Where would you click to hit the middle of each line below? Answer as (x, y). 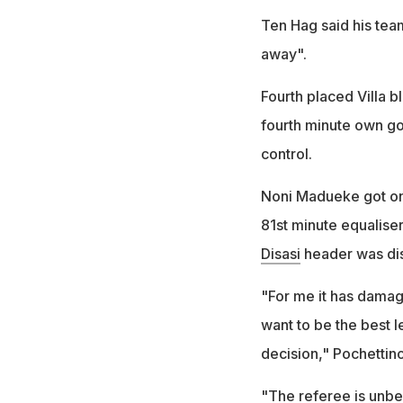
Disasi (280, 253)
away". (283, 54)
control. (286, 153)
